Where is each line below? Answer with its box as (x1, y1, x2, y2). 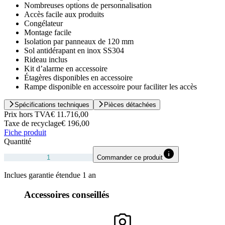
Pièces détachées (104, 101, 156, 109)
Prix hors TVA (4, 110, 51, 119)
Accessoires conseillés (24, 189, 109, 200)
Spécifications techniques (15, 101, 89, 109)
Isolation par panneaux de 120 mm (24, 37, 134, 46)
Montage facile (24, 28, 71, 37)
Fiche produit (4, 128, 46, 137)
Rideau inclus (24, 55, 67, 64)
